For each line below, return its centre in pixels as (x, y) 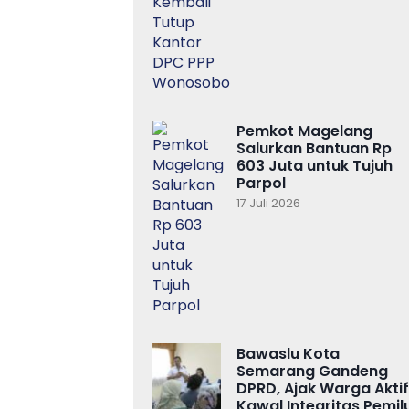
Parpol (261, 184)
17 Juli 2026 (268, 204)
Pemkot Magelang (304, 131)
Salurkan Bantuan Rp (314, 149)
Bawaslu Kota (288, 354)
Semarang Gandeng (312, 372)
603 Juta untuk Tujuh (315, 166)
